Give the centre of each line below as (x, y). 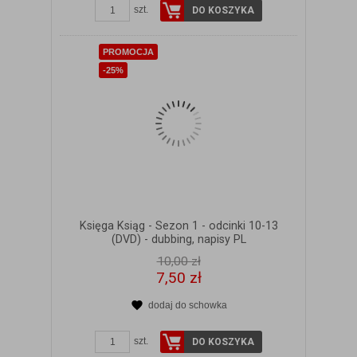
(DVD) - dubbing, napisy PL (178, 239)
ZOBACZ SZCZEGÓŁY (188, 320)
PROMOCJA (128, 51)
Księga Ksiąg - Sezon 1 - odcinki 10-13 (178, 226)
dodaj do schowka (187, 305)
